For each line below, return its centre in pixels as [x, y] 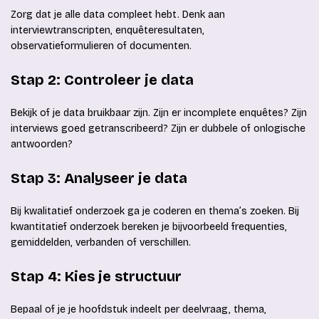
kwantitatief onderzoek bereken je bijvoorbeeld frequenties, [149, 227]
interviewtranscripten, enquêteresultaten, [108, 31]
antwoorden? [42, 145]
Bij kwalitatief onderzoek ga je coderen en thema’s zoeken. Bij [155, 211]
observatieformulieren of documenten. [101, 46]
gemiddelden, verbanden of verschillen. [101, 243]
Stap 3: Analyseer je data [99, 178]
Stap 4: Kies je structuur [96, 277]
